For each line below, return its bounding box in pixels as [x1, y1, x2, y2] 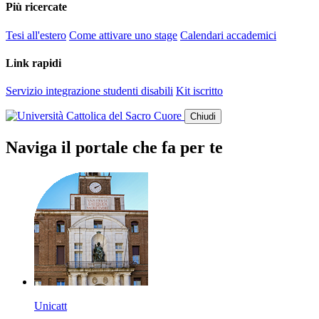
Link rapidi [6, 56, 61, 69]
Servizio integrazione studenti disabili [6, 85, 173, 98]
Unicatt [34, 299, 67, 312]
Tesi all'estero [6, 28, 66, 41]
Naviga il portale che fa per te [6, 137, 223, 157]
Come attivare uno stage [69, 28, 177, 41]
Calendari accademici [180, 28, 276, 41]
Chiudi [190, 111, 216, 122]
